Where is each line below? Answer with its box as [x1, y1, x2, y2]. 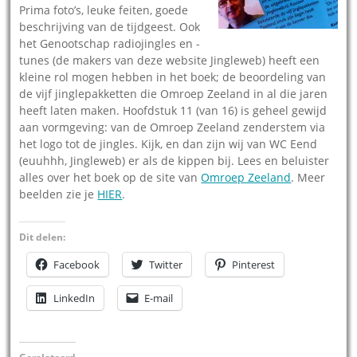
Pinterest [232, 257, 276, 272]
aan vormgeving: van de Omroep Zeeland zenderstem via [19, 119, 326, 135]
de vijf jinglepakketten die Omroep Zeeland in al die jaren [19, 85, 328, 101]
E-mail [144, 290, 174, 305]
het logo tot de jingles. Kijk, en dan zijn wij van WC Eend [19, 135, 318, 151]
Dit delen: [19, 229, 66, 244]
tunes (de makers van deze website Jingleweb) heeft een [19, 52, 320, 68]
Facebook [53, 257, 100, 272]
